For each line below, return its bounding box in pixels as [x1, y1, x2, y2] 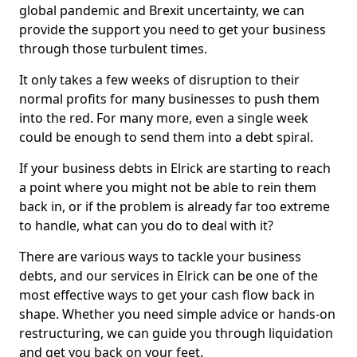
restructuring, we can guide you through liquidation [19, 324, 333, 342]
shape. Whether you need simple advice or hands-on [19, 305, 335, 323]
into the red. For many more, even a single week [19, 109, 308, 127]
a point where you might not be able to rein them [19, 178, 316, 196]
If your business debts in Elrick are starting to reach [19, 159, 331, 177]
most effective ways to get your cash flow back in [19, 286, 315, 304]
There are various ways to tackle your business [19, 248, 301, 265]
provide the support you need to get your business [19, 21, 326, 38]
